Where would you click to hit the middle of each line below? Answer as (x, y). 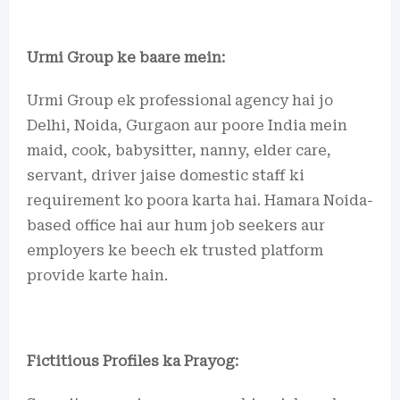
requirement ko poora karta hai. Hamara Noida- (200, 200)
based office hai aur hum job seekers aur (176, 225)
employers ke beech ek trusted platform (175, 250)
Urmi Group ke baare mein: (126, 58)
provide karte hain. (97, 275)
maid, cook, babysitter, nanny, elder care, (179, 150)
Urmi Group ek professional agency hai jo (180, 100)
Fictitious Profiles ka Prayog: (133, 361)
